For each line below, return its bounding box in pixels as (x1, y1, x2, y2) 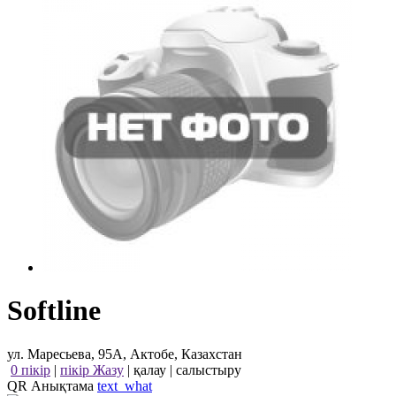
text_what (97, 377, 152, 393)
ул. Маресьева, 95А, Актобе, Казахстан (7, 346, 242, 362)
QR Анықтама (7, 377, 97, 393)
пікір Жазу (60, 362, 124, 377)
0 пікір (11, 362, 50, 377)
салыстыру (176, 362, 241, 377)
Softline (7, 294, 101, 327)
